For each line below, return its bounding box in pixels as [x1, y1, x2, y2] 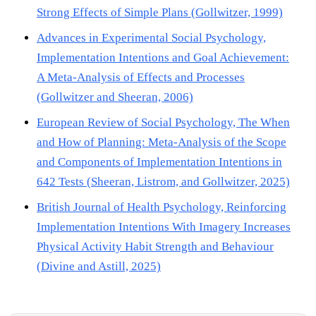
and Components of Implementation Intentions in [37, 154, 282, 169]
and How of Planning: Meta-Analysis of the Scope [37, 135, 286, 149]
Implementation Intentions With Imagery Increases [37, 219, 291, 233]
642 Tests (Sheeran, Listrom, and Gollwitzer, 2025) [37, 174, 290, 188]
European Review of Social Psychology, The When [37, 115, 290, 129]
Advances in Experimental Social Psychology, [37, 30, 266, 44]
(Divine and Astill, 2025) [37, 259, 161, 273]
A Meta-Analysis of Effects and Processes [37, 70, 245, 84]
